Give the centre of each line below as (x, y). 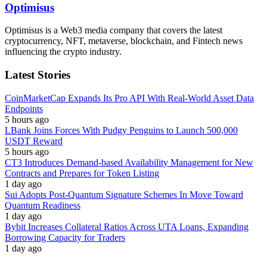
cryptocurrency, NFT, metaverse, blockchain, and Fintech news (124, 41)
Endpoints (24, 108)
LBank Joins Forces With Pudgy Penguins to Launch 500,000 (121, 130)
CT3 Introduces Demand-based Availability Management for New (129, 162)
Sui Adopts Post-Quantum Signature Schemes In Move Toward (124, 194)
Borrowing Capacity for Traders (65, 237)
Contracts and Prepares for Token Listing (82, 173)
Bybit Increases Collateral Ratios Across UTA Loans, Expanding (127, 226)
